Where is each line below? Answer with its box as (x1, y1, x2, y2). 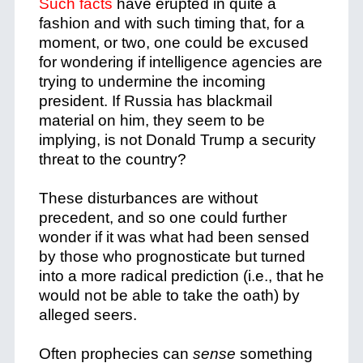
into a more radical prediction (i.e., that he (38, 267, 324, 284)
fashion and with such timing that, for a (38, 15, 305, 32)
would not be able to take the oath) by (38, 287, 300, 304)
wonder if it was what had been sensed (38, 228, 310, 246)
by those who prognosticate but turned (38, 248, 305, 265)
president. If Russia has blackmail (38, 92, 272, 109)
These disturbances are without (38, 190, 258, 207)
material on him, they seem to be (38, 112, 265, 129)
